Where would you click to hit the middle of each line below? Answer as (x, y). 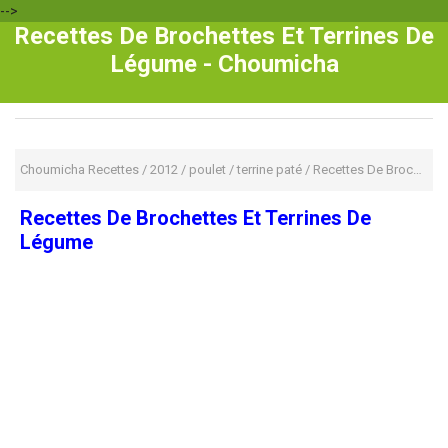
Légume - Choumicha (224, 64)
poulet (207, 169)
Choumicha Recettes (79, 169)
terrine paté (269, 169)
